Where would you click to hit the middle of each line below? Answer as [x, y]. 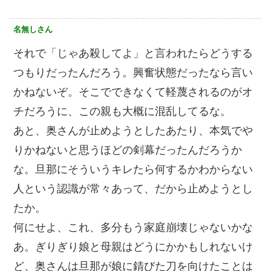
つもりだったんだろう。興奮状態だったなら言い [133, 72]
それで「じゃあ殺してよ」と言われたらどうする [133, 53]
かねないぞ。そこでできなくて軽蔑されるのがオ [133, 92]
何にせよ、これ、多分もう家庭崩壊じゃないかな [133, 227]
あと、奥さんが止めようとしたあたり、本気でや [133, 130]
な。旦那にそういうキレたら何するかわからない [133, 169]
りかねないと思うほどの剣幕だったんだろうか [128, 150]
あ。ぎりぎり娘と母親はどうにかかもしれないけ [133, 247]
